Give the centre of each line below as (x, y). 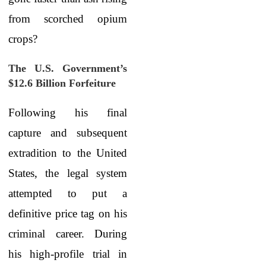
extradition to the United (68, 153)
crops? (23, 39)
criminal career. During (68, 234)
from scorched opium (68, 19)
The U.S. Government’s (68, 68)
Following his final (68, 113)
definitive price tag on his (68, 213)
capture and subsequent (68, 133)
